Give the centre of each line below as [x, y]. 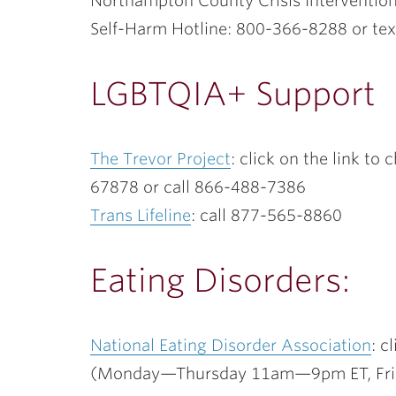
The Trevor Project [160, 159]
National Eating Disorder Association [231, 345]
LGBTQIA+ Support [233, 94]
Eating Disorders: [221, 280]
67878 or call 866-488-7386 [198, 187]
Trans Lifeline [141, 215]
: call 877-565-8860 [267, 215]
